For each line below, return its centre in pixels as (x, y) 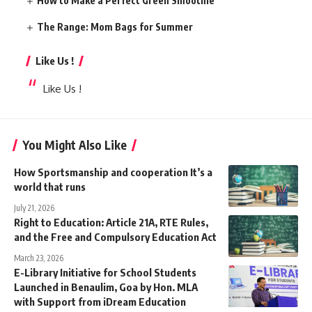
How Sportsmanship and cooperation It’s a (113, 172)
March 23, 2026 (39, 258)
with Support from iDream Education (100, 302)
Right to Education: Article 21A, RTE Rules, (111, 222)
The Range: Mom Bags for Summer (115, 27)
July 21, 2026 (34, 208)
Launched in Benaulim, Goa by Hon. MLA (106, 287)
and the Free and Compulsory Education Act (115, 237)
